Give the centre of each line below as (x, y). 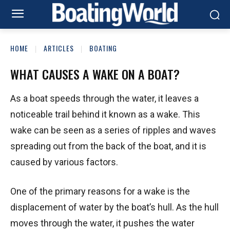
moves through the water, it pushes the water (102, 223)
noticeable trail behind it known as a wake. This (105, 114)
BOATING (103, 48)
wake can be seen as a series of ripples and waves (113, 130)
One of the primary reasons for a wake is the (100, 191)
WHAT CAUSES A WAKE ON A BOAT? (95, 74)
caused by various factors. (64, 162)
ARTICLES (59, 48)
